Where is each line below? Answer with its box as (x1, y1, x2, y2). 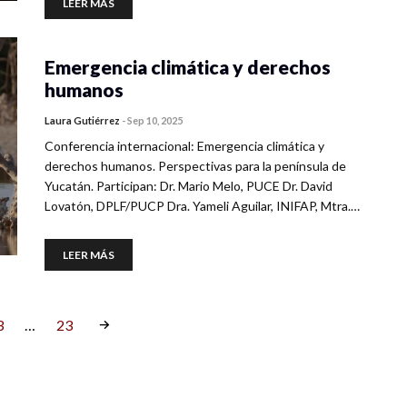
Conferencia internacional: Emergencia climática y (45, 138, 324, 154)
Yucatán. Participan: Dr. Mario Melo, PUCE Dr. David (45, 178, 333, 194)
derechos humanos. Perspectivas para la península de (45, 158, 346, 174)
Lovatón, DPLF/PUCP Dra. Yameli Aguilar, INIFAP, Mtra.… (45, 198, 360, 213)
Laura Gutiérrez (45, 114, 120, 126)
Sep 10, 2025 (127, 114, 183, 126)
